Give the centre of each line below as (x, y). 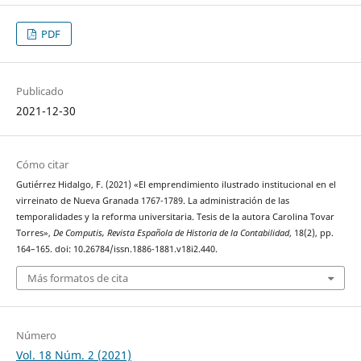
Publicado (39, 91)
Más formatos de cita (77, 278)
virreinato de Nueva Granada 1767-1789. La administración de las (152, 201)
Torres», (34, 233)
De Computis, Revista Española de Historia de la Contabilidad (171, 233)
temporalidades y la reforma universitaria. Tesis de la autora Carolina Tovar (175, 217)
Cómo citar (42, 165)
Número (36, 335)
